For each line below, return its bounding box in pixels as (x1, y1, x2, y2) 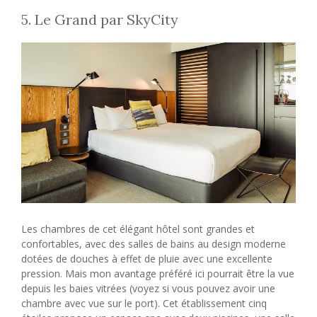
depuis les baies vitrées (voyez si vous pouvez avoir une (21, 281, 275, 295)
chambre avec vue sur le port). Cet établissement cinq (21, 296, 267, 310)
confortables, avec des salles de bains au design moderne (21, 236, 286, 250)
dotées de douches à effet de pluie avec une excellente (21, 251, 272, 265)
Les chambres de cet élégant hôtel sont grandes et (21, 221, 255, 236)
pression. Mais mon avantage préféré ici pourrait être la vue (21, 266, 294, 280)
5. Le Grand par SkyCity (21, 10, 178, 28)
